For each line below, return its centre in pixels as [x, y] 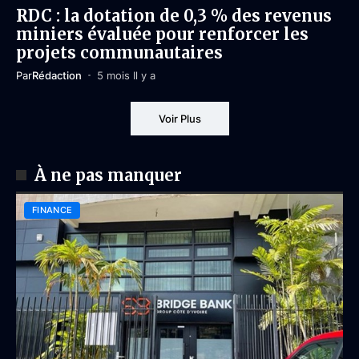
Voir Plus [179, 118]
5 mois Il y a [126, 75]
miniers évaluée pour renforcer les [162, 34]
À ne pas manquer [108, 175]
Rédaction [57, 75]
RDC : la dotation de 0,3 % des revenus [174, 15]
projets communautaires [119, 52]
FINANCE [52, 210]
